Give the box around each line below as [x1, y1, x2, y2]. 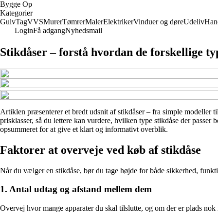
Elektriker [103, 18, 133, 26]
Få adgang [33, 26, 65, 35]
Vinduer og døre [133, 18, 183, 26]
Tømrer [62, 18, 85, 26]
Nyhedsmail [65, 26, 102, 35]
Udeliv [183, 18, 204, 26]
